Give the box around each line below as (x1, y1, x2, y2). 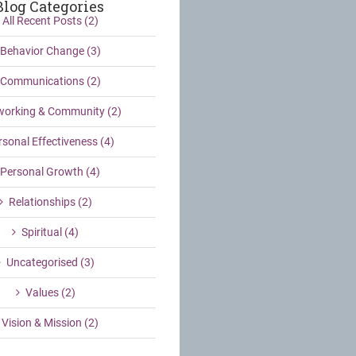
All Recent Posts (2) (2, 14, 99, 27)
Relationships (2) (8, 195, 92, 208)
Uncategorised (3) (6, 256, 95, 269)
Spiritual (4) (21, 226, 79, 238)
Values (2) (25, 286, 75, 299)
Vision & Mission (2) (2, 316, 99, 329)
